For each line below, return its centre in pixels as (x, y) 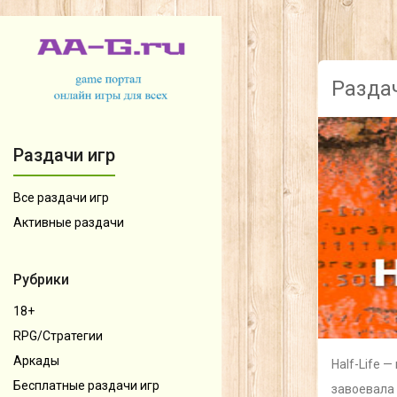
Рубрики (41, 279)
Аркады (36, 360)
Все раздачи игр (61, 197)
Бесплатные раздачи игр (86, 385)
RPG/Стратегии (58, 335)
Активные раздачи (69, 222)
